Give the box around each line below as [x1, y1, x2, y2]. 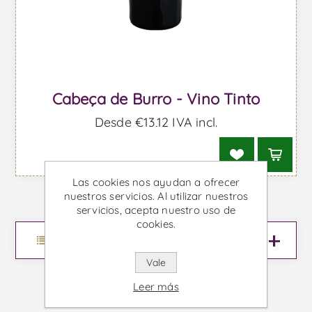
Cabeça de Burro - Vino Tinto [52, 88, 260, 109]
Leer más [133, 280, 179, 293]
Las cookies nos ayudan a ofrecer [72, 175, 240, 189]
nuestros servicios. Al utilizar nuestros [63, 189, 249, 203]
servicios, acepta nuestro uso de [76, 203, 236, 217]
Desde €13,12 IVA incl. [94, 114, 218, 130]
